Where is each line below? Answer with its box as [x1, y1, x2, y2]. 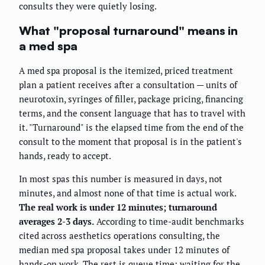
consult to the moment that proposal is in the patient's [19, 135, 242, 148]
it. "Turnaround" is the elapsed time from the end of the [19, 121, 244, 134]
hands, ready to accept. [19, 150, 111, 162]
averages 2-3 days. [19, 215, 94, 228]
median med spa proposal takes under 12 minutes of [19, 244, 230, 256]
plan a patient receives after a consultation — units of [19, 79, 237, 91]
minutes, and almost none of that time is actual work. [19, 187, 236, 199]
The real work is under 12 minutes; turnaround [19, 201, 217, 214]
